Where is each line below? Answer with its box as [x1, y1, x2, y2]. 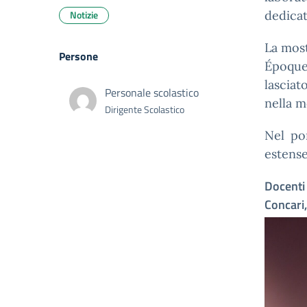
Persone [59, 48, 98, 64]
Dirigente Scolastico [105, 102, 184, 116]
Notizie [70, 8, 98, 22]
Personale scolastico [105, 84, 199, 101]
